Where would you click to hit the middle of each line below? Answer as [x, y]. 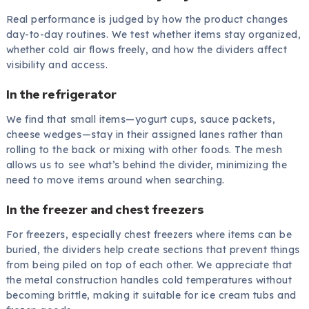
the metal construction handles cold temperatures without [149, 280]
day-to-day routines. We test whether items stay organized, [153, 35]
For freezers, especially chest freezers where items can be [149, 234]
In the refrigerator [61, 94]
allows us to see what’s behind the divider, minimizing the [147, 165]
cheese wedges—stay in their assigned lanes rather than [144, 135]
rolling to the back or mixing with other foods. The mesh [144, 150]
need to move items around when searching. [115, 180]
